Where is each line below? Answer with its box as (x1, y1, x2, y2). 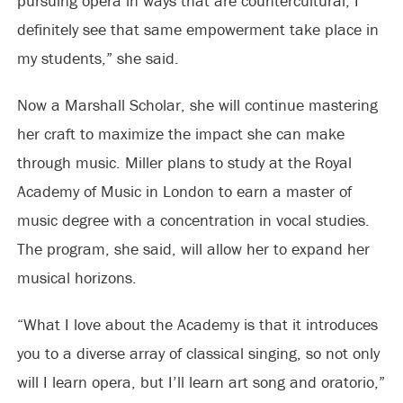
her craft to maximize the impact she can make (16, 122, 345, 144)
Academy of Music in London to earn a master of (16, 180, 352, 201)
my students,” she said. (16, 47, 179, 68)
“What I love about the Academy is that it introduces (16, 313, 378, 335)
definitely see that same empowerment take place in (16, 18, 379, 40)
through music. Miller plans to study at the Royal (16, 151, 352, 173)
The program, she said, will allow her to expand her (16, 237, 370, 259)
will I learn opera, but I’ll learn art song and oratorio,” (16, 371, 385, 392)
